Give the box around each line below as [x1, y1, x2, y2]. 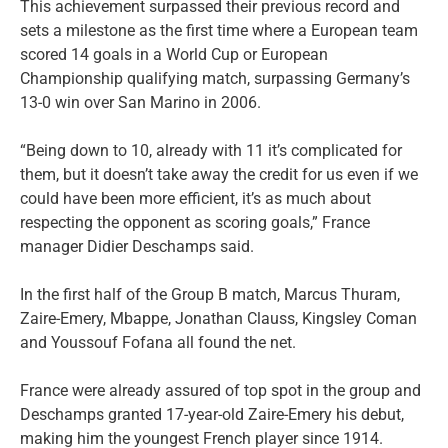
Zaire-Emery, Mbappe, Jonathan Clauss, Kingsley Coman [20, 308, 417, 328]
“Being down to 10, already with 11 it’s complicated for [20, 140, 402, 160]
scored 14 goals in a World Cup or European [20, 44, 328, 64]
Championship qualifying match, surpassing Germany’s [20, 68, 410, 88]
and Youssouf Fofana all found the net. [20, 332, 296, 352]
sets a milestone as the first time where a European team [20, 20, 418, 40]
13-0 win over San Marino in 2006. [20, 92, 261, 112]
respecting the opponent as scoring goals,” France [20, 212, 370, 232]
